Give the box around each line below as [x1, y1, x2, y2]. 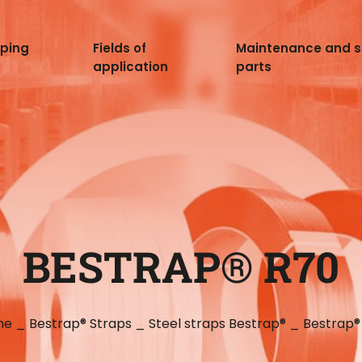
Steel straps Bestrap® [149, 314, 286, 334]
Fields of [93, 40, 147, 57]
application [93, 58, 169, 75]
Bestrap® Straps [29, 314, 132, 334]
